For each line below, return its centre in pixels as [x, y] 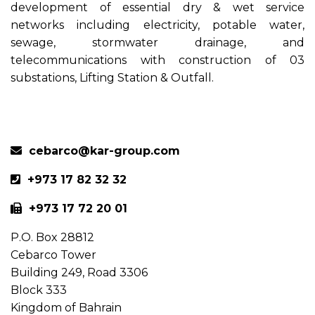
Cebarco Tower [53, 255]
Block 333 [39, 290]
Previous [53, 103]
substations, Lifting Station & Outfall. [112, 77]
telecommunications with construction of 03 [157, 60]
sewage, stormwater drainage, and [157, 42]
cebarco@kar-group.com [104, 150]
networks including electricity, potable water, [157, 25]
